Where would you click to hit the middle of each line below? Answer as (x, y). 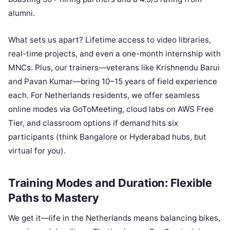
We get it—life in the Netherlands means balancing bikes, (114, 218)
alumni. (22, 13)
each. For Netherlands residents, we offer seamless (104, 95)
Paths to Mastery (54, 197)
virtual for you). (37, 151)
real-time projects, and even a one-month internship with (114, 54)
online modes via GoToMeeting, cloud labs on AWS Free (111, 109)
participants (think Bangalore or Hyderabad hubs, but (107, 137)
